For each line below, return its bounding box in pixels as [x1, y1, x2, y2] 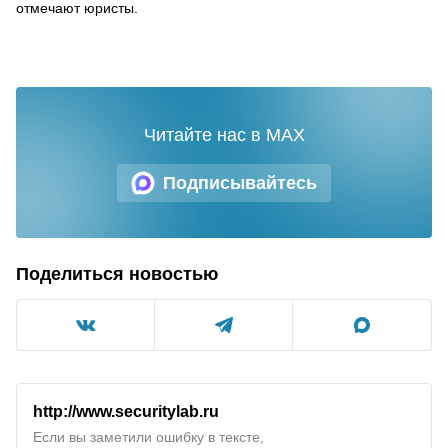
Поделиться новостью [16, 264, 218, 284]
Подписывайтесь [163, 172, 317, 193]
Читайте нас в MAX [143, 125, 305, 145]
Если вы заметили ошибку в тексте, [33, 429, 264, 445]
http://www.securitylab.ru [33, 402, 219, 420]
